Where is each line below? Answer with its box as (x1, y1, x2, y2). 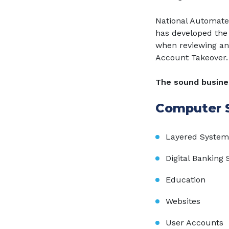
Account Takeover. (155, 53, 228, 62)
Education (166, 175, 205, 185)
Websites (166, 196, 200, 206)
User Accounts (166, 218, 223, 227)
